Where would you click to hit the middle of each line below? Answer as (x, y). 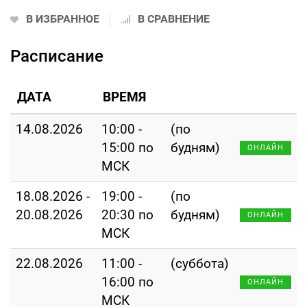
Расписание (57, 57)
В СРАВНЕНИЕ (174, 19)
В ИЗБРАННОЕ (63, 19)
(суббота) (200, 264)
